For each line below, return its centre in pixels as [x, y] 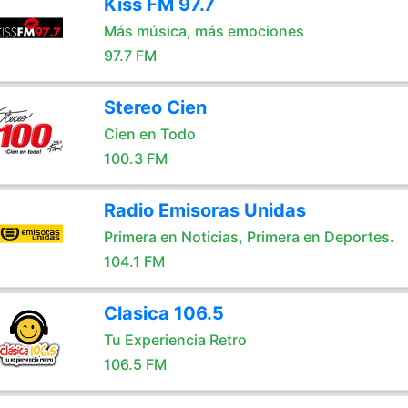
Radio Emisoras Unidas [204, 210]
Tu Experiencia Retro [175, 340]
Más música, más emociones [204, 31]
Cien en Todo [149, 134]
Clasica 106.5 [163, 313]
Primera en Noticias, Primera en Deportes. [249, 237]
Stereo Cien [155, 107]
